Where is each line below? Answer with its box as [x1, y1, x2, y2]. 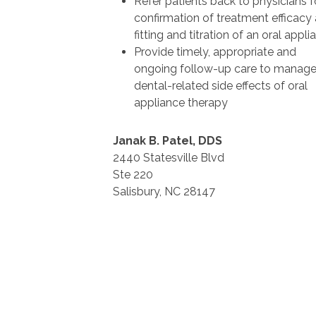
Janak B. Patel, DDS [113, 134, 222, 148]
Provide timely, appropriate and [134, 45, 296, 59]
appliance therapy [134, 96, 228, 110]
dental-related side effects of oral [134, 79, 308, 93]
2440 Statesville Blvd [113, 151, 224, 165]
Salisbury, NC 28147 [113, 185, 215, 199]
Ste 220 [113, 168, 153, 182]
